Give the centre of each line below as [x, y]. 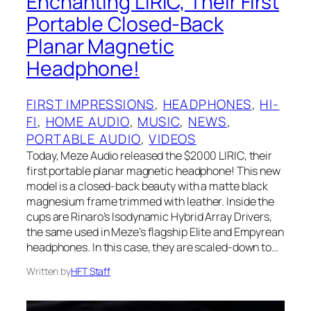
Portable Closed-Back [125, 24]
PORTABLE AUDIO [84, 139]
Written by [49, 271]
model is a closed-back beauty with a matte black [148, 186]
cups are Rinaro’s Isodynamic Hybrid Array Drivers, [149, 217]
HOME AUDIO [87, 122]
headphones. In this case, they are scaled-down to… [152, 247]
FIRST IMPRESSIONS [91, 104]
